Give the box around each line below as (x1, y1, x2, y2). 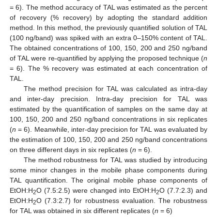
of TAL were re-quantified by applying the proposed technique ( (10, 54, 203, 62)
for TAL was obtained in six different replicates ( (10, 207, 155, 215)
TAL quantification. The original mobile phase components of (10, 176, 207, 185)
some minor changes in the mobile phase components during (10, 166, 207, 174)
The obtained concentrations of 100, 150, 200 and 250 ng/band (10, 44, 207, 52)
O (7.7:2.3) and (159, 186, 207, 195)
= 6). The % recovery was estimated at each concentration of (10, 64, 207, 73)
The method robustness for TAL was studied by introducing (23, 156, 207, 164)
